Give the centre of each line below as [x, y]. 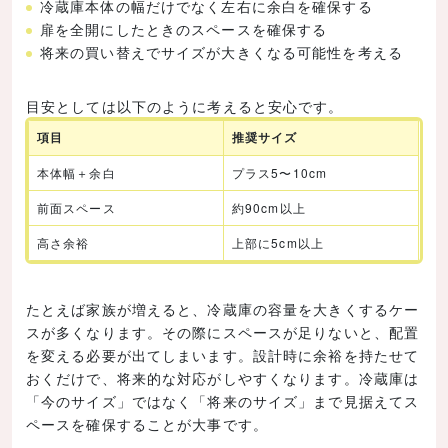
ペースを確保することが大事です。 [147, 423]
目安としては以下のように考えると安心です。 [185, 105]
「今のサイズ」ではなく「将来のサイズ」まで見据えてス [223, 400]
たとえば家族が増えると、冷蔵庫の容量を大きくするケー [223, 308]
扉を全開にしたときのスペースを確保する [184, 29]
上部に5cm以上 [278, 242]
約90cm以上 [269, 207]
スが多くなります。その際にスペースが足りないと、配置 [223, 331]
